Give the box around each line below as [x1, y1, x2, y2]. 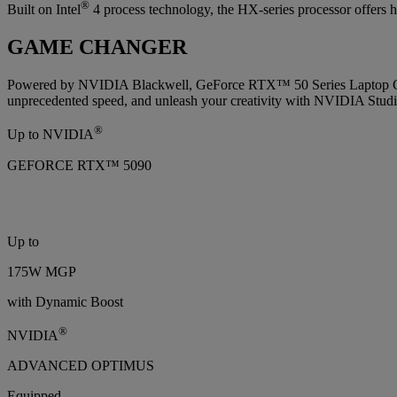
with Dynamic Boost [7, 293, 123, 309]
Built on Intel [7, 2, 81, 18]
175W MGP [7, 263, 76, 279]
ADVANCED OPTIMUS [7, 357, 154, 373]
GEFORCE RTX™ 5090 [7, 157, 152, 173]
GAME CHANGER [7, 35, 187, 59]
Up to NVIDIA [7, 127, 94, 143]
